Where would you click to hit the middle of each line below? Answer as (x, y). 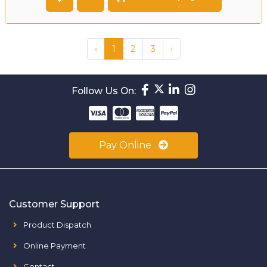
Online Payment (55, 245)
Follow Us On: (103, 91)
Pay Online (126, 145)
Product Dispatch (57, 224)
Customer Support (54, 204)
